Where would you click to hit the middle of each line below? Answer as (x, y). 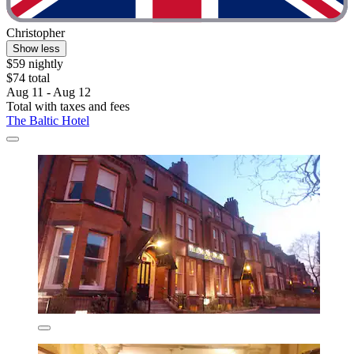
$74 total (28, 78)
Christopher (36, 33)
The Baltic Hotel (48, 121)
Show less (36, 49)
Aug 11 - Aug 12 (49, 92)
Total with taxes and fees (68, 107)
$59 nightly (35, 64)
